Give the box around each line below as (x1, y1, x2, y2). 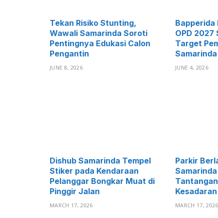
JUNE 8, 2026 (50, 63, 83, 71)
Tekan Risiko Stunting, (50, 18, 136, 28)
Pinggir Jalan (50, 186, 100, 197)
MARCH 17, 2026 (50, 201, 93, 209)
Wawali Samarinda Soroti (50, 28, 147, 38)
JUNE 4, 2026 (175, 63, 208, 71)
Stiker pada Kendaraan (50, 166, 139, 176)
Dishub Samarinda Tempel (50, 156, 151, 166)
